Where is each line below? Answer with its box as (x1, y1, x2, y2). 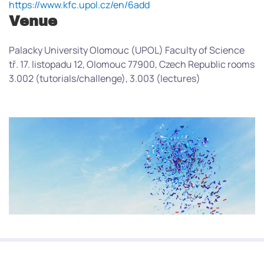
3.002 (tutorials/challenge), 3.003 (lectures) (9, 72, 200, 85)
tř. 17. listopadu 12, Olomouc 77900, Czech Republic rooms (9, 58, 255, 71)
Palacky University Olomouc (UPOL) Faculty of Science (9, 44, 245, 57)
